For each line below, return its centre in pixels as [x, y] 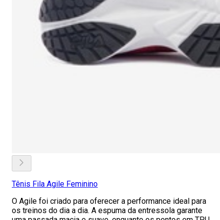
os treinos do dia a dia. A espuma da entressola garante [107, 210]
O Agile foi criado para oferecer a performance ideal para [109, 201]
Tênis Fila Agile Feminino [55, 184]
